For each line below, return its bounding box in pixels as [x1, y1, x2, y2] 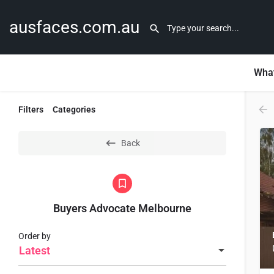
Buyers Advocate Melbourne [53, 202, 191, 215]
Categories [53, 105, 95, 114]
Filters [18, 105, 43, 114]
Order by [18, 231, 51, 241]
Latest [19, 244, 50, 257]
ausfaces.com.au [9, 17, 139, 37]
